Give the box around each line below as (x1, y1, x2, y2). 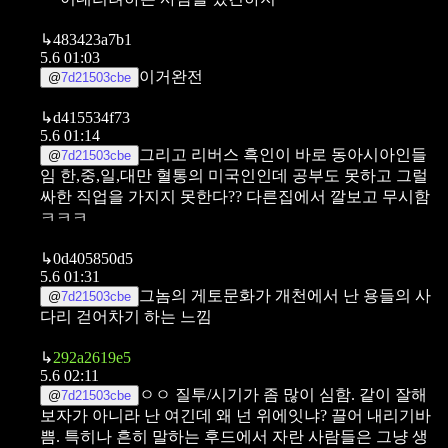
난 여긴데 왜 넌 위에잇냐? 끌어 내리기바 (144, 406, 431, 424)
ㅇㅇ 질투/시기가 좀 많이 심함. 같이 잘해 (139, 385, 427, 403)
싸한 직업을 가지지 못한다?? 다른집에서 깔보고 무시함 (40, 187, 430, 205)
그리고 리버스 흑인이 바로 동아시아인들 (139, 145, 427, 163)
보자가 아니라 (40, 406, 140, 424)
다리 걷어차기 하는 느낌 (40, 307, 212, 325)
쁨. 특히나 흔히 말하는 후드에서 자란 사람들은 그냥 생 (40, 427, 428, 445)
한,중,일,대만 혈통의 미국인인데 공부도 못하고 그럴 (60, 166, 428, 184)
